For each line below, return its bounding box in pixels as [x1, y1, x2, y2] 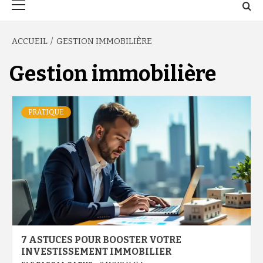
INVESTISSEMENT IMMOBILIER [21, 246, 171, 257]
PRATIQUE [28, 108, 64, 116]
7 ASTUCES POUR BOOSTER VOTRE [21, 234, 181, 245]
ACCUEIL [12, 36, 48, 46]
